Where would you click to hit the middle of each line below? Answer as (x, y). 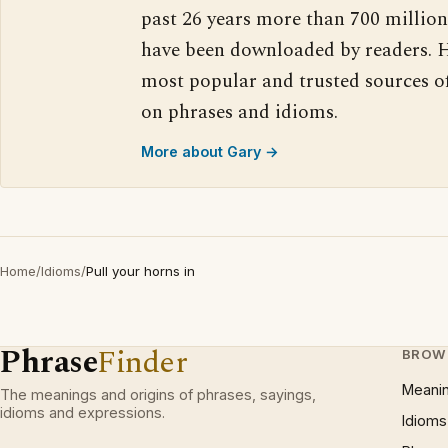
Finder (142, 362)
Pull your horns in (140, 271)
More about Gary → (210, 151)
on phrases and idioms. (239, 112)
